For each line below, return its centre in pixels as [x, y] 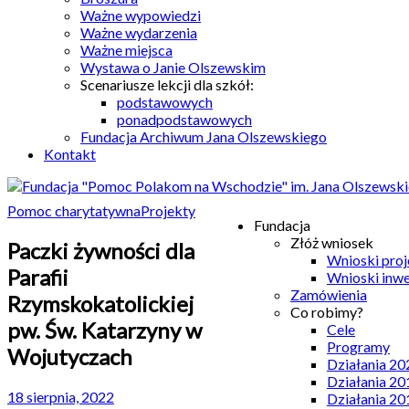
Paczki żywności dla [101, 250]
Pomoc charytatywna [74, 210]
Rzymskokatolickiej [100, 303]
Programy [358, 346]
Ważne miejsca [126, 50]
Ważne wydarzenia [139, 32]
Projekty [168, 210]
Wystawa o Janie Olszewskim [173, 67]
